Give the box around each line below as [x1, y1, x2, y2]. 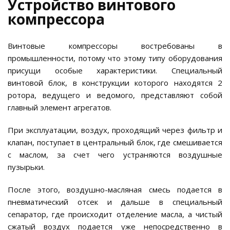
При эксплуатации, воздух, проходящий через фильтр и [8, 125, 222, 136]
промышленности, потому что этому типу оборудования [8, 53, 222, 64]
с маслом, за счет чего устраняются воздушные [8, 149, 222, 160]
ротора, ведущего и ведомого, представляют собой [8, 90, 222, 101]
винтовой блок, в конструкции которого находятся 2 [8, 78, 222, 88]
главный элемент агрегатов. [8, 102, 113, 113]
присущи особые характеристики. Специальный [8, 65, 222, 76]
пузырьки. [8, 162, 45, 172]
